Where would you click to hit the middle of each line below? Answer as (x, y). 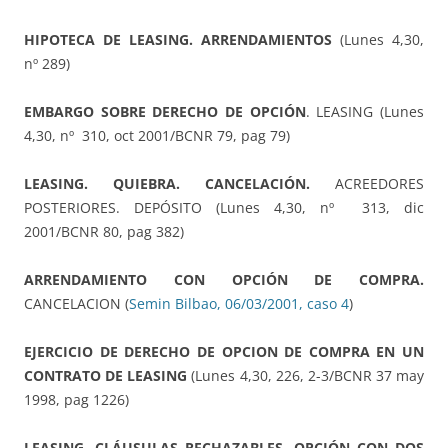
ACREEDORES (367, 184)
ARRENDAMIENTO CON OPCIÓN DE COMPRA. (224, 280)
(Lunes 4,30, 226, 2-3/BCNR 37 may (305, 376)
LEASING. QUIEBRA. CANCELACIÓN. (167, 184)
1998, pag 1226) (76, 400)
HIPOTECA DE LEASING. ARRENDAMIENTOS (178, 40)
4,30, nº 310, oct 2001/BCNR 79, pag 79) (157, 136)
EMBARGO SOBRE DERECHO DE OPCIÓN (165, 112)
